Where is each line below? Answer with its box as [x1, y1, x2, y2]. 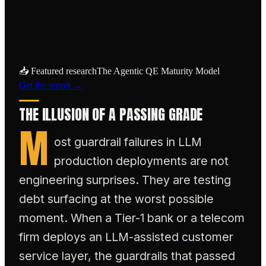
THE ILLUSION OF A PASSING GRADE [19, 104, 203, 125]
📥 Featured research [19, 66, 97, 76]
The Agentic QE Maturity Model [97, 66, 220, 76]
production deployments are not [54, 153, 229, 168]
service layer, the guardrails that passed [19, 248, 235, 263]
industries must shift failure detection [41, 7, 208, 18]
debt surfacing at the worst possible [19, 191, 214, 206]
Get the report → [19, 80, 83, 90]
